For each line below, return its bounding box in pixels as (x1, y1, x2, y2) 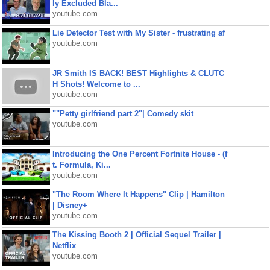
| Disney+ (52, 201, 87, 210)
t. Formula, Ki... (52, 160, 111, 169)
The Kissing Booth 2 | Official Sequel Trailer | (52, 230, 221, 239)
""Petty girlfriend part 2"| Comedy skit (52, 109, 193, 118)
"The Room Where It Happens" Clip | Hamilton (52, 190, 225, 199)
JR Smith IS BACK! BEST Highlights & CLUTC (52, 69, 224, 78)
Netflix (52, 241, 76, 250)
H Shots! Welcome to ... (52, 80, 140, 89)
